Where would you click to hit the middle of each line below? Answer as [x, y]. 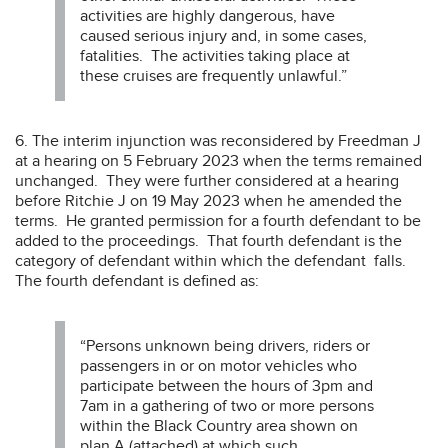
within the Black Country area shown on [219, 425]
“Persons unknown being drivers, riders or [225, 345]
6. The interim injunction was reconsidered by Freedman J [218, 140]
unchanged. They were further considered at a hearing [207, 180]
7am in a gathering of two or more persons [227, 405]
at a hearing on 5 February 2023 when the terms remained [218, 160]
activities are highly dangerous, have [207, 15]
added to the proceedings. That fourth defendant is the [208, 240]
